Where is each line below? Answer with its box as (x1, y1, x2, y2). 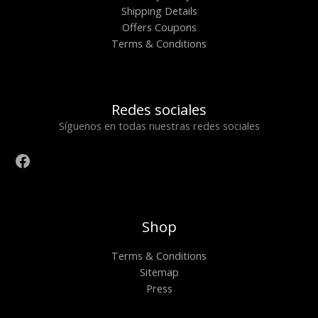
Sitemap (139, 265, 179, 280)
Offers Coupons (121, 20, 197, 35)
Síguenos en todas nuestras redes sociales (58, 119, 260, 133)
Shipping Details (121, 4, 197, 18)
